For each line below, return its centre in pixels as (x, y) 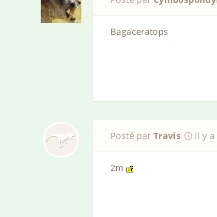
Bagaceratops (139, 32)
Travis (167, 135)
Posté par (132, 135)
